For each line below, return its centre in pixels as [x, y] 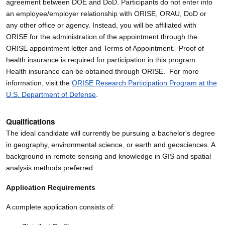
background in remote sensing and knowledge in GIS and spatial [108, 156]
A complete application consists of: [61, 207]
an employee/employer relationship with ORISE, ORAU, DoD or [106, 13]
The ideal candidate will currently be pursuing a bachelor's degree [110, 133]
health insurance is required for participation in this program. [102, 60]
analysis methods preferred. [50, 167]
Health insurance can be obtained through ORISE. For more [102, 71]
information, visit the [39, 83]
